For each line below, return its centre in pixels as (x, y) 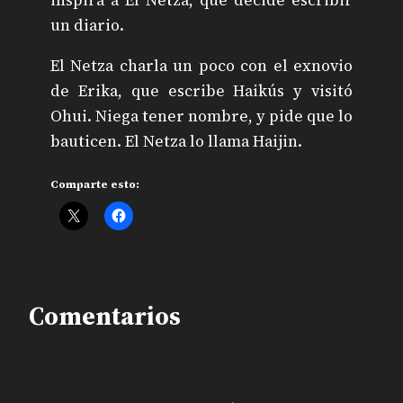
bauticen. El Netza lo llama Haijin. (176, 142)
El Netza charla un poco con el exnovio (201, 66)
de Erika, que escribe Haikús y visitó (201, 91)
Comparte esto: (95, 184)
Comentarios (105, 315)
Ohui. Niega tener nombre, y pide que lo (201, 116)
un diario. (87, 25)
